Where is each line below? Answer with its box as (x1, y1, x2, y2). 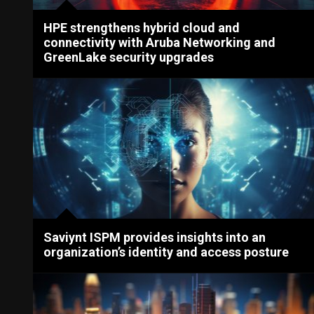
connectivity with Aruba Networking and (43, 34, 276, 50)
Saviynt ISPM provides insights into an (43, 229, 266, 245)
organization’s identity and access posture (43, 244, 289, 259)
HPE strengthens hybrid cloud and (43, 20, 240, 35)
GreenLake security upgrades (43, 49, 214, 64)
